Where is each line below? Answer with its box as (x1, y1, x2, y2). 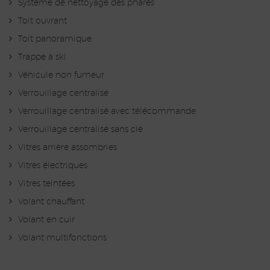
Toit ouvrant (18, 17, 67, 26)
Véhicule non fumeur (18, 71, 104, 80)
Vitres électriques (18, 162, 87, 171)
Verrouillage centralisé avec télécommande (18, 107, 196, 116)
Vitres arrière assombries (18, 143, 117, 152)
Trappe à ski (18, 53, 66, 62)
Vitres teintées (18, 180, 75, 189)
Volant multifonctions (18, 234, 107, 243)
